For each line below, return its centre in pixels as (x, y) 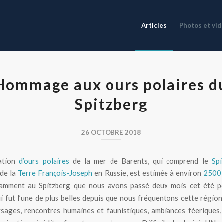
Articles (154, 25)
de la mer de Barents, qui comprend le (140, 160)
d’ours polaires (44, 160)
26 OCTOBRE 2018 (111, 132)
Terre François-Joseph (55, 173)
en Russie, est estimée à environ (148, 173)
